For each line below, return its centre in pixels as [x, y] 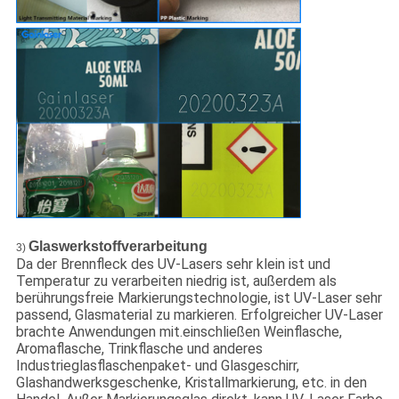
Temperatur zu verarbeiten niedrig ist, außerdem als [176, 281]
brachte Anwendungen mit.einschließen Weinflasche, [179, 331]
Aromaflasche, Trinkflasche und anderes [139, 348]
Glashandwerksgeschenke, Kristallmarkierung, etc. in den [191, 382]
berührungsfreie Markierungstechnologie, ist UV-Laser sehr [199, 297]
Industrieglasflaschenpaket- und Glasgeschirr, [157, 365]
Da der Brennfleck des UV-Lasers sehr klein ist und [173, 264]
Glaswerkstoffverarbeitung [118, 246]
